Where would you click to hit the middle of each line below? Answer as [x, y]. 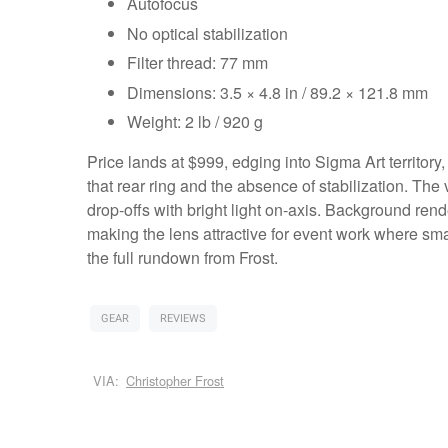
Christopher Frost [175, 380]
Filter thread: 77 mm [197, 63]
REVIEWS [182, 319]
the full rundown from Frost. [182, 258]
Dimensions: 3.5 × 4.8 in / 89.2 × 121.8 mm [277, 92]
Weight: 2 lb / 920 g [194, 122]
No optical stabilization [207, 33]
